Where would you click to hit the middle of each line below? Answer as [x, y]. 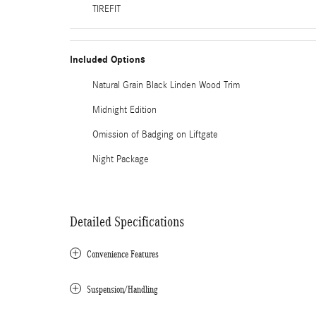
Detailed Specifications [127, 221]
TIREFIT [107, 9]
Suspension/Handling [122, 290]
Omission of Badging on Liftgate [155, 135]
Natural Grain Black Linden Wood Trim [166, 85]
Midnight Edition [124, 110]
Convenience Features [123, 254]
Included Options [108, 60]
